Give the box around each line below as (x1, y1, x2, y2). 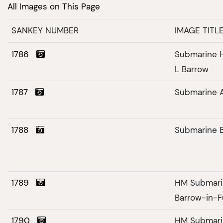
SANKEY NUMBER (11, 25, 79, 36)
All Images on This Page (7, 1, 100, 11)
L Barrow (175, 64, 209, 75)
